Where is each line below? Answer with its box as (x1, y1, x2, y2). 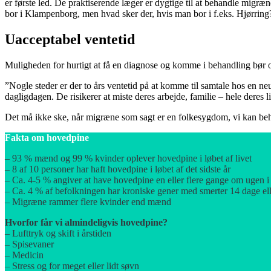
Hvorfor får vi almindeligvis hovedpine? (5, 217, 168, 228)
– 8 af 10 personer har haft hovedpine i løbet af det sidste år (5, 164, 230, 175)
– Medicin (5, 250, 44, 261)
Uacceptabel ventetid (5, 31, 135, 48)
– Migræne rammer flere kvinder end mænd (5, 197, 171, 207)
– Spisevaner (5, 239, 54, 250)
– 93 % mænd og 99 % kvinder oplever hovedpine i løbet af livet (5, 153, 252, 164)
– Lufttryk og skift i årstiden (5, 228, 111, 239)
